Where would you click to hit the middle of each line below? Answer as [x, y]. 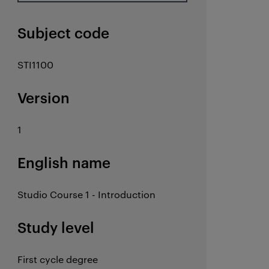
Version [44, 97]
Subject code [64, 32]
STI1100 [36, 65]
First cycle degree [58, 259]
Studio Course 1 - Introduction [87, 194]
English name [64, 162]
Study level [56, 227]
